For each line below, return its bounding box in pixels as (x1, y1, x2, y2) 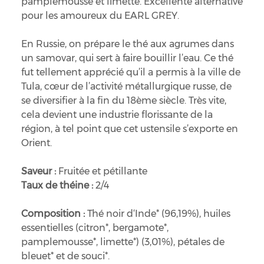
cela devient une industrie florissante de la (21, 109, 213, 121)
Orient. (21, 137, 52, 149)
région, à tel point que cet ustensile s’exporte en (21, 123, 238, 135)
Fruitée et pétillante (55, 166, 147, 177)
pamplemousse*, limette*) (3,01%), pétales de (21, 236, 225, 248)
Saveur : (21, 166, 56, 177)
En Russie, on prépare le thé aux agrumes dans (21, 38, 234, 50)
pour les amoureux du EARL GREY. (21, 10, 179, 22)
